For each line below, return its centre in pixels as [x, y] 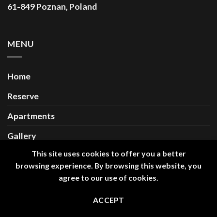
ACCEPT [108, 200]
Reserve [23, 96]
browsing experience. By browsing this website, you [108, 165]
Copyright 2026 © [53, 189]
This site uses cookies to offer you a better [108, 153]
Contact [24, 155]
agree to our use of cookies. [108, 178]
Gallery [22, 135]
